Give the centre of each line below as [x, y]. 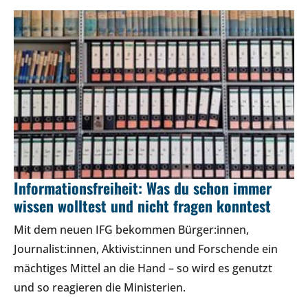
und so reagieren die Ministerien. [100, 287]
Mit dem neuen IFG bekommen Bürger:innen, [131, 229]
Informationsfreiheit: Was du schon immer [143, 187]
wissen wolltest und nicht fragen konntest [142, 205]
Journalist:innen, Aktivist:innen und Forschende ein [146, 249]
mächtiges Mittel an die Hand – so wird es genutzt [143, 268]
